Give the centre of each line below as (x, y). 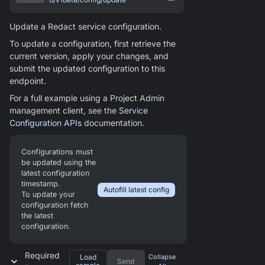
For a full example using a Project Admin (87, 98)
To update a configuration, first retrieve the (93, 44)
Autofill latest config (136, 190)
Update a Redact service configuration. (85, 27)
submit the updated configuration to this (87, 69)
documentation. (113, 123)
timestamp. (41, 184)
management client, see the (64, 111)
